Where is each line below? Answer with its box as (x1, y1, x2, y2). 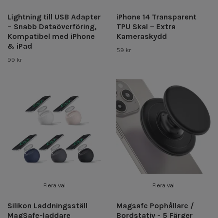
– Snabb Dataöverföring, (7, 21, 96, 31)
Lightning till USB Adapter (7, 12, 101, 21)
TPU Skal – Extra (116, 21, 176, 31)
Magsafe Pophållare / (116, 200, 194, 210)
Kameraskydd (116, 31, 167, 41)
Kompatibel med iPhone (7, 31, 95, 41)
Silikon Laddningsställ (7, 200, 88, 210)
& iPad (7, 41, 32, 51)
